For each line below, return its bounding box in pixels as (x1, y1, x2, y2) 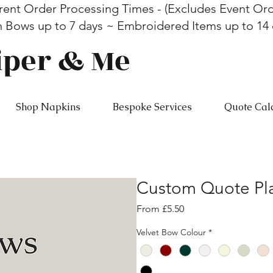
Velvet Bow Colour (136, 227, 206, 238)
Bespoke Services (112, 101, 192, 114)
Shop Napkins (15, 101, 80, 114)
